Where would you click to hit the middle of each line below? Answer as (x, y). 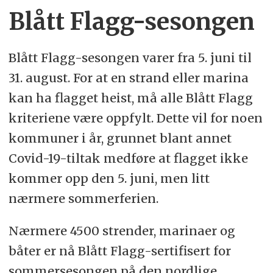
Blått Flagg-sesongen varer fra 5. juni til (130, 58)
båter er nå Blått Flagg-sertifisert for (119, 250)
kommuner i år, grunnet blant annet (120, 138)
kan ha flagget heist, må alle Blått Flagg (130, 98)
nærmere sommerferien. (83, 199)
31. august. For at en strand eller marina (128, 78)
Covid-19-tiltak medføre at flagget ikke (128, 158)
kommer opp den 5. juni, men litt (109, 179)
